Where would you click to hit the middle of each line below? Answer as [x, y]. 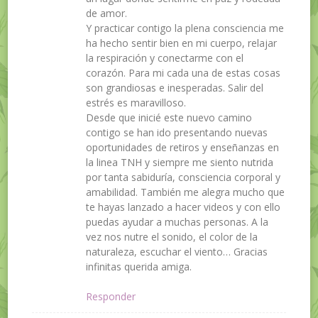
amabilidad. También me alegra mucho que [186, 192]
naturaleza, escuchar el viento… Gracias [177, 251]
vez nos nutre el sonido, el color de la [172, 236]
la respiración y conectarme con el [165, 57]
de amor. [107, 13]
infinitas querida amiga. [139, 266]
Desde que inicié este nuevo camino [169, 117]
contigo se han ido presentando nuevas [177, 132]
